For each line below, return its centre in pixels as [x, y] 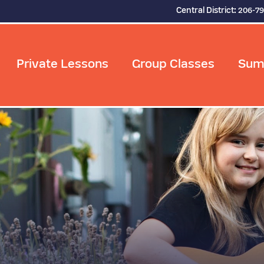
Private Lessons [62, 65]
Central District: [207, 11]
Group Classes [173, 65]
